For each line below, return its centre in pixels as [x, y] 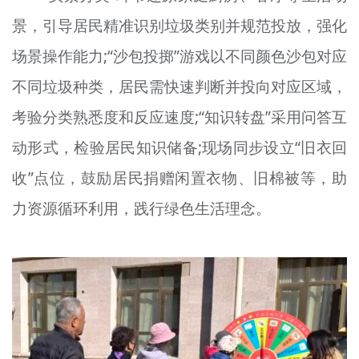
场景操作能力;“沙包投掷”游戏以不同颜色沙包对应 [179, 56]
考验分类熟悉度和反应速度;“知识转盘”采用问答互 [179, 117]
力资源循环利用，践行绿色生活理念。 [141, 208]
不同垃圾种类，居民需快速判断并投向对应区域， [179, 86]
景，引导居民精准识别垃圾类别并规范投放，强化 [179, 25]
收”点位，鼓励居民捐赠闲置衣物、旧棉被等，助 [179, 177]
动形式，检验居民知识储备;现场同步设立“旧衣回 [179, 147]
